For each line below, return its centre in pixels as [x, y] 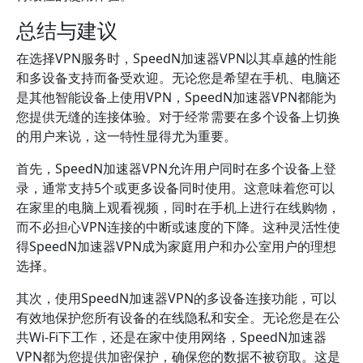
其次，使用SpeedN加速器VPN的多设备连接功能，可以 [176, 298]
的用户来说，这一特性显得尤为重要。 [126, 136]
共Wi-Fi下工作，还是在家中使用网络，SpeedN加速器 [171, 337]
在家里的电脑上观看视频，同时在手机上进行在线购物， [178, 207]
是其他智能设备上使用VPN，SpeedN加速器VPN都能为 [176, 97]
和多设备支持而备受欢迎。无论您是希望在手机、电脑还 [178, 78]
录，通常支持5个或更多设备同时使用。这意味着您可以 [175, 188]
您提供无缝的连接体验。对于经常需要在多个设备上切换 [178, 117]
